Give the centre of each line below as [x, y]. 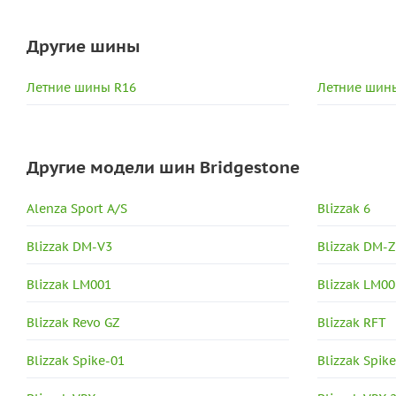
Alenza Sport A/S [77, 209]
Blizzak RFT [352, 323]
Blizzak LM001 [69, 285]
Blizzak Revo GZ [73, 323]
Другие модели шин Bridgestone [163, 168]
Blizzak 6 [344, 209]
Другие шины [83, 46]
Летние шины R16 [81, 88]
